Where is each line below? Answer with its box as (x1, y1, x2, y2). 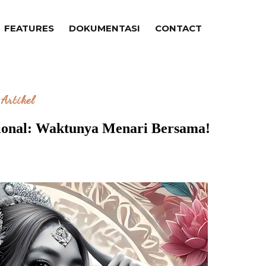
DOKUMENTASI (69, 23, 141, 34)
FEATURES (4, 23, 55, 34)
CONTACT (155, 23, 202, 34)
